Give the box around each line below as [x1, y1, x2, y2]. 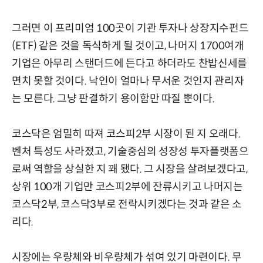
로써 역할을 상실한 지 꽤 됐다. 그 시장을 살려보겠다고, [12, 163, 248, 176]
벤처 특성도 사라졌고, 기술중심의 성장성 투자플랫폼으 [12, 145, 249, 158]
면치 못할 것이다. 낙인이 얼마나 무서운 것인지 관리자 [12, 75, 244, 87]
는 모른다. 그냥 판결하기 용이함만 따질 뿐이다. [12, 92, 215, 105]
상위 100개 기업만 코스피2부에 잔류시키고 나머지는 [12, 180, 243, 193]
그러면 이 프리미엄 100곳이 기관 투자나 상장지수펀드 [12, 22, 249, 35]
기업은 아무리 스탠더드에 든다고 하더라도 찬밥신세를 [12, 57, 247, 70]
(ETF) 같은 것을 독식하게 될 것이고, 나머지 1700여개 [12, 39, 244, 52]
